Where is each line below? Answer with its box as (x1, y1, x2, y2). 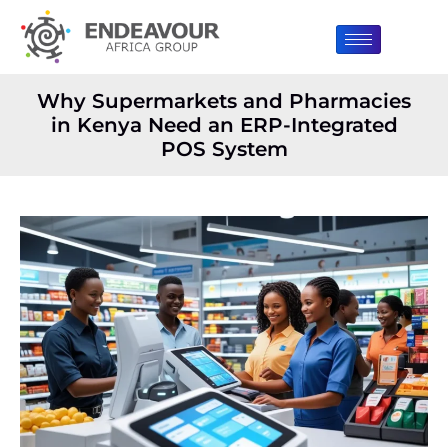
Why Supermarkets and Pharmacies (37, 89, 411, 114)
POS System (160, 137, 288, 162)
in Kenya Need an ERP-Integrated (50, 113, 398, 138)
